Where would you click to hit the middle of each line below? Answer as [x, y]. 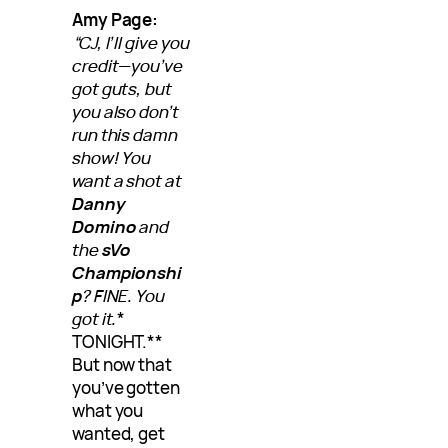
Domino [104, 227]
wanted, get [119, 434]
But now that [122, 365]
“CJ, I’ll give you [131, 43]
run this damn [125, 135]
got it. [95, 319]
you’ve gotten [126, 388]
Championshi [127, 273]
